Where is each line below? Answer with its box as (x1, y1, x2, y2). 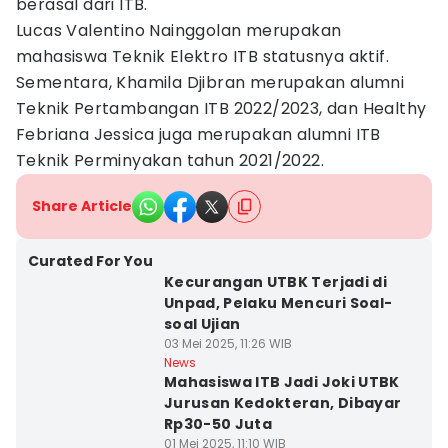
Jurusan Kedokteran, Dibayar (163, 393, 402, 413)
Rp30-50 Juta (163, 414, 273, 434)
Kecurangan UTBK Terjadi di (163, 272, 387, 292)
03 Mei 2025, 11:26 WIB (163, 335, 292, 352)
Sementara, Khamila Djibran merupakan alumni (16, 71, 405, 94)
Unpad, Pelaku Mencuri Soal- (163, 293, 393, 313)
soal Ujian (163, 314, 241, 334)
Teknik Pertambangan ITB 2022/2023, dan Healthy (16, 97, 427, 120)
